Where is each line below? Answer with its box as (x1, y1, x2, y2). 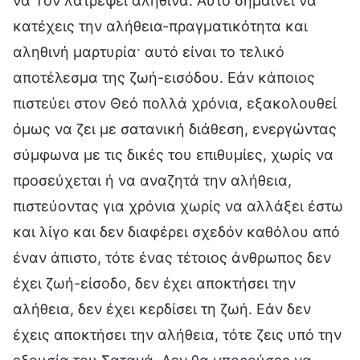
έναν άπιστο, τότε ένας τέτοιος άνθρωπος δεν (13, 248, 331, 266)
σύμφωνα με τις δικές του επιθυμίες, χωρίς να (13, 145, 333, 163)
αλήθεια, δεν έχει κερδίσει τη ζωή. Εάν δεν (13, 300, 311, 317)
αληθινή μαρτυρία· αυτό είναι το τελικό (13, 43, 284, 60)
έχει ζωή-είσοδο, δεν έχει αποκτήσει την (13, 274, 296, 292)
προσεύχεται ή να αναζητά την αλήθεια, (13, 171, 292, 189)
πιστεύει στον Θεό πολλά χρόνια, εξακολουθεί (13, 94, 337, 112)
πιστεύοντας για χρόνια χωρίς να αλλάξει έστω (13, 197, 343, 215)
